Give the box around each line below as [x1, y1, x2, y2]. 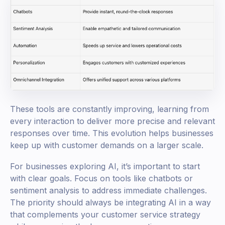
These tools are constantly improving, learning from [10, 104, 209, 115]
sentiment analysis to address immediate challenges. [10, 185, 207, 196]
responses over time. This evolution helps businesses [10, 128, 213, 139]
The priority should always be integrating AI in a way [10, 197, 211, 208]
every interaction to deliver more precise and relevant [10, 116, 215, 127]
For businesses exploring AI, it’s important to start [10, 161, 200, 172]
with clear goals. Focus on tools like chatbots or [10, 173, 193, 184]
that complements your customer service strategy [10, 209, 200, 220]
